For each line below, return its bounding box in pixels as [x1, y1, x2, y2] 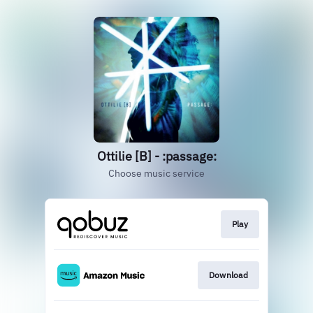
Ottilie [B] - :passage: [96, 148, 217, 164]
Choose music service [108, 167, 205, 180]
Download [208, 270, 248, 281]
